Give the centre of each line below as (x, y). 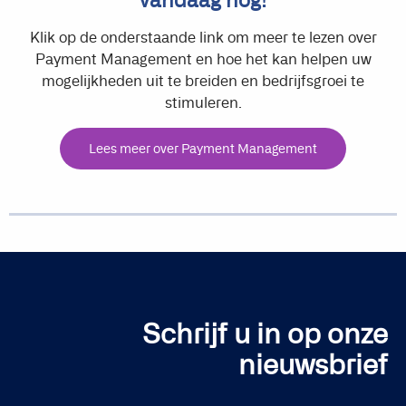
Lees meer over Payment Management (203, 149)
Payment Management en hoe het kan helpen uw (203, 59)
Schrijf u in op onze (265, 334)
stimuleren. (203, 102)
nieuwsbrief (313, 365)
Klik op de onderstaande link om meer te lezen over (203, 37)
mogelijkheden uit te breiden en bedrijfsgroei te (203, 81)
